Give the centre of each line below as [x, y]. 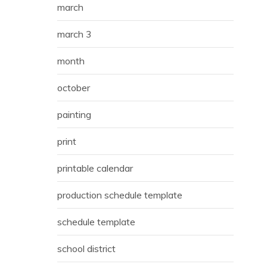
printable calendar [95, 168]
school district [86, 249]
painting [74, 115]
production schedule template [120, 195]
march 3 [74, 34]
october [74, 88]
